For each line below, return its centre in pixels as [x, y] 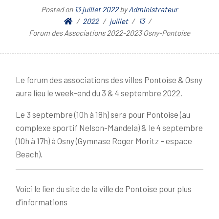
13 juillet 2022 [96, 9]
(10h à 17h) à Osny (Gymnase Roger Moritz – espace [104, 141]
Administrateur [153, 9]
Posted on [58, 9]
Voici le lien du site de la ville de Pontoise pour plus [104, 188]
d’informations [42, 202]
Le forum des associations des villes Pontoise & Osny [109, 80]
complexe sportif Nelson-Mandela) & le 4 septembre [109, 128]
